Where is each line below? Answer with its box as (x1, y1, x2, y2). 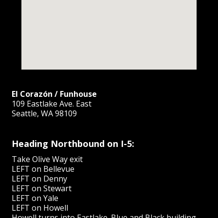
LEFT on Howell (12, 202, 69, 213)
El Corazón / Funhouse (12, 89, 97, 99)
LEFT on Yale (12, 193, 59, 203)
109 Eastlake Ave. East (12, 98, 92, 109)
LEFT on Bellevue (12, 163, 75, 174)
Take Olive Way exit (12, 154, 83, 164)
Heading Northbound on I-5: (12, 138, 135, 149)
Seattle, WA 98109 (12, 108, 77, 119)
